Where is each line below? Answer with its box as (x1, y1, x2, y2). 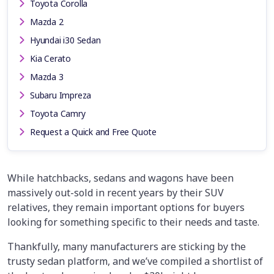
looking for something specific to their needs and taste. (7, 215, 259, 229)
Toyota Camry (30, 107, 86, 119)
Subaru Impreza (30, 89, 92, 101)
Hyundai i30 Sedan (30, 34, 101, 46)
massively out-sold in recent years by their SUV (7, 185, 224, 199)
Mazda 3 (30, 70, 64, 83)
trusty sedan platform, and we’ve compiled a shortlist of (7, 254, 263, 268)
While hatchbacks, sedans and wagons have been (7, 171, 234, 185)
